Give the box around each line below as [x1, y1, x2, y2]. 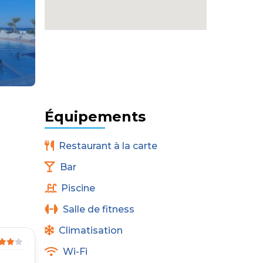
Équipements [45, 107, 146, 125]
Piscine [61, 182, 95, 194]
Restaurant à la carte [59, 140, 157, 151]
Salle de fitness [63, 203, 134, 215]
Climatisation [59, 224, 123, 236]
